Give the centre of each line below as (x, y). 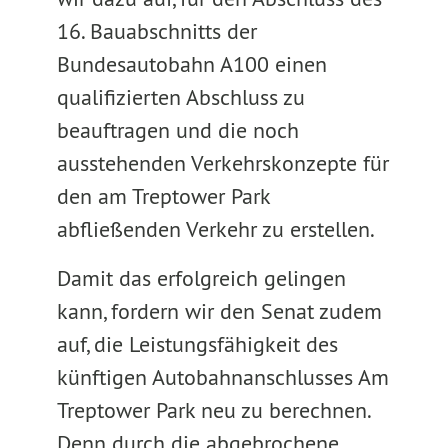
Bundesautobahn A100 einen (191, 64)
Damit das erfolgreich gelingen (201, 278)
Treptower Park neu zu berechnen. (213, 410)
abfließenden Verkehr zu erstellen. (215, 229)
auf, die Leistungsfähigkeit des (197, 344)
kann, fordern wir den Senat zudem (219, 311)
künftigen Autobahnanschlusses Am (222, 377)
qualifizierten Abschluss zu (180, 97)
